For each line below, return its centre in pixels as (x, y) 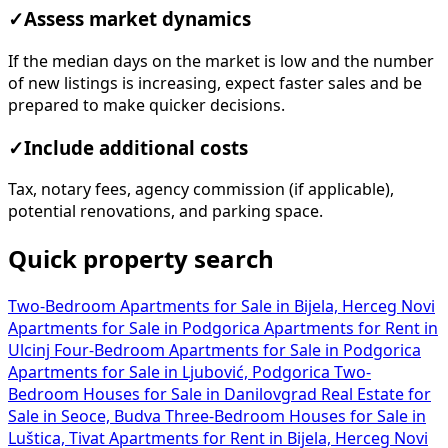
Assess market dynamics (137, 19)
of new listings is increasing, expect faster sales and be (215, 82)
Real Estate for (376, 394)
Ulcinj (31, 350)
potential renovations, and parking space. (165, 211)
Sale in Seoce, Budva (86, 416)
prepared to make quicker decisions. (146, 104)
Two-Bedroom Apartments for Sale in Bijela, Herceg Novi (221, 306)
